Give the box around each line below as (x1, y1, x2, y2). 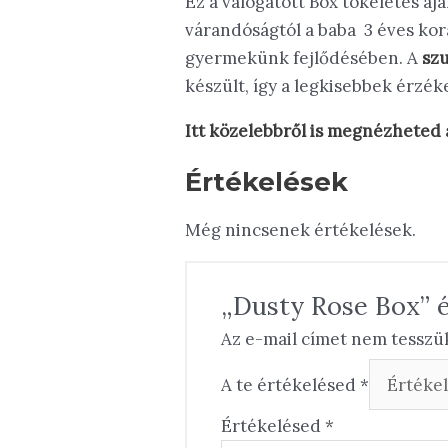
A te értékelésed (221, 373, 361, 396)
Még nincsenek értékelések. (185, 219, 417, 242)
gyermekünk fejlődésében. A (185, 47, 423, 70)
